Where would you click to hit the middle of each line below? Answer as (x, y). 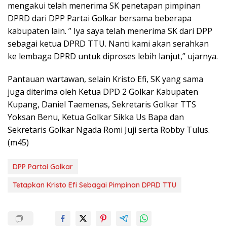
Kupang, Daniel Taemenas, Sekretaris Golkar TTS (102, 105)
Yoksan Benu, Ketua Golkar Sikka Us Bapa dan (96, 117)
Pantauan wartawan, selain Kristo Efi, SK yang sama (105, 79)
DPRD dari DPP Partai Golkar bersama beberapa (100, 18)
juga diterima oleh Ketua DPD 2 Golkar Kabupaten (103, 92)
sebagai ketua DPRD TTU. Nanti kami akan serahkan (108, 44)
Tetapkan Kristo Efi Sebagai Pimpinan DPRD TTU (94, 185)
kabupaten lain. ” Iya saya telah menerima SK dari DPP (110, 31)
